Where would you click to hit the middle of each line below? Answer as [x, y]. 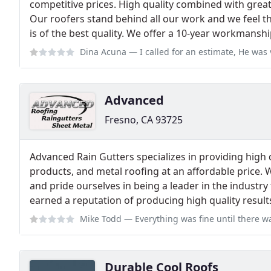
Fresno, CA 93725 [144, 120]
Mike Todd [101, 219]
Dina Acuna [103, 52]
